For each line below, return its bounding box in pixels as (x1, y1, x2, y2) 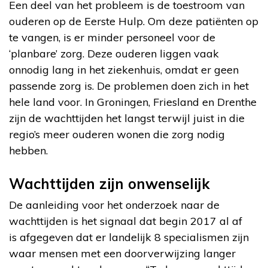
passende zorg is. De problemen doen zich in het (9, 78, 249, 93)
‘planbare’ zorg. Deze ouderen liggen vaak (9, 46, 219, 60)
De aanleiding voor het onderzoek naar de (9, 197, 220, 212)
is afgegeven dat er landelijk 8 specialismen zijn (9, 230, 249, 244)
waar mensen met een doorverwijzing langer (9, 246, 236, 260)
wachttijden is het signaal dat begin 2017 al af (9, 214, 242, 228)
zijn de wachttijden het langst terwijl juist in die (9, 111, 245, 125)
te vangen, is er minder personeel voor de (9, 30, 215, 44)
